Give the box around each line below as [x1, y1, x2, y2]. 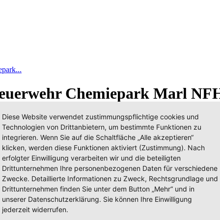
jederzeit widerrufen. [2, 205, 68, 214]
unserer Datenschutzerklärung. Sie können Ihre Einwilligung [2, 195, 192, 203]
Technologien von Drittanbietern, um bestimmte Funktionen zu [2, 123, 201, 131]
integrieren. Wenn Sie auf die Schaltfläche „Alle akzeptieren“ [2, 133, 193, 141]
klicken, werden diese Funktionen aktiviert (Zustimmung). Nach [2, 143, 205, 152]
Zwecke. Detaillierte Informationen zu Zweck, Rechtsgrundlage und [2, 174, 218, 183]
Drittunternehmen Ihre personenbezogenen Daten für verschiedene [2, 164, 218, 172]
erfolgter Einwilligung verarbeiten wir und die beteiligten [2, 154, 181, 162]
